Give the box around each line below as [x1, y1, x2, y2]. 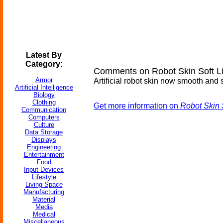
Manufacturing [23, 188, 64, 196]
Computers [28, 113, 60, 121]
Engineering [27, 143, 61, 151]
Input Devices [24, 166, 64, 173]
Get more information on [94, 102, 180, 110]
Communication [21, 106, 66, 113]
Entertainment [23, 151, 64, 158]
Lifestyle [31, 173, 56, 181]
